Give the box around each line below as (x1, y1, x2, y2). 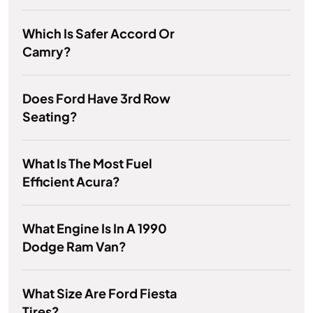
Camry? (22, 43, 71, 60)
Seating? (22, 108, 78, 125)
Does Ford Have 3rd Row (22, 90, 170, 107)
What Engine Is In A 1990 (22, 220, 167, 237)
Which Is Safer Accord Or (22, 25, 175, 42)
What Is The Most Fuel (22, 155, 152, 172)
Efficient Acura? (22, 173, 120, 190)
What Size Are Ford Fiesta (22, 285, 177, 302)
